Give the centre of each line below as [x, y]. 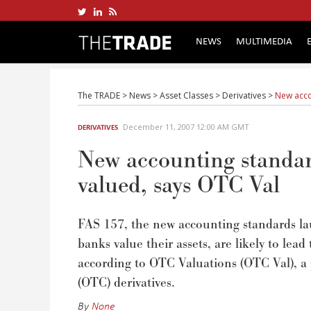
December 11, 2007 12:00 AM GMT [186, 127]
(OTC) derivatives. [126, 283]
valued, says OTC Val [179, 185]
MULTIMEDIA [264, 40]
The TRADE [99, 95]
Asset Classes [186, 95]
